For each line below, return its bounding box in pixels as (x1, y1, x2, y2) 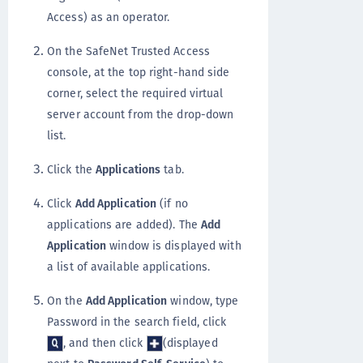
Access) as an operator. (47, 9, 170, 25)
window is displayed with (106, 237, 241, 254)
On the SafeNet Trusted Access (47, 43, 210, 59)
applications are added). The (47, 216, 201, 233)
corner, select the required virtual (47, 85, 224, 101)
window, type (167, 293, 239, 309)
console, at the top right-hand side (47, 64, 230, 80)
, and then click (62, 335, 147, 351)
